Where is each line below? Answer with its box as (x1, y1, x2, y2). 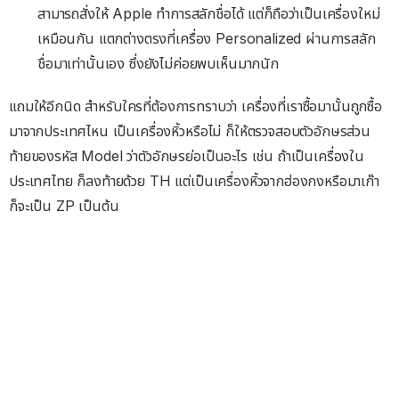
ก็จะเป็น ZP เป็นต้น (9, 196, 119, 215)
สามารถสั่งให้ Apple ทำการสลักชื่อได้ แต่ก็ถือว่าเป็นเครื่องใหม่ (37, 4, 380, 22)
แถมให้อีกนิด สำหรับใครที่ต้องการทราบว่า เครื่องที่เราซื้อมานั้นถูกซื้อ (9, 96, 382, 115)
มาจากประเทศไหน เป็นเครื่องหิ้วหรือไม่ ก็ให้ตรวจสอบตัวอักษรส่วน (9, 121, 370, 140)
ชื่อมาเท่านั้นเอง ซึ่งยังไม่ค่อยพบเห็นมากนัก (37, 53, 279, 72)
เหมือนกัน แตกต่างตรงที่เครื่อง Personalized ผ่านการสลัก (37, 28, 376, 47)
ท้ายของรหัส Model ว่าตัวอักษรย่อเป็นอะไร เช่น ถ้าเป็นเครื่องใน (9, 146, 364, 165)
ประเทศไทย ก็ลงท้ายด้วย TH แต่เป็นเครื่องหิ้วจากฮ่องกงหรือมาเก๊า (9, 171, 379, 190)
